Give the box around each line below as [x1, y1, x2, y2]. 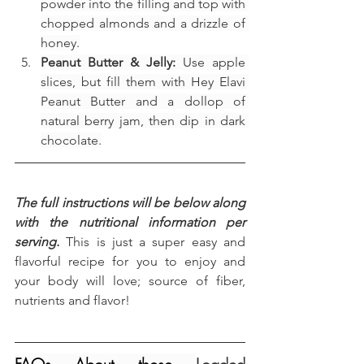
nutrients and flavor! [15, 292, 130, 309]
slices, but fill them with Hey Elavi [41, 74, 245, 90]
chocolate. [41, 132, 102, 149]
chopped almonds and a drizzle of [41, 15, 245, 32]
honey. [41, 35, 80, 51]
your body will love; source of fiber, [15, 273, 245, 289]
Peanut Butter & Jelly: [41, 54, 175, 71]
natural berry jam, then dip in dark [41, 113, 245, 129]
